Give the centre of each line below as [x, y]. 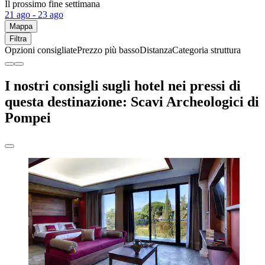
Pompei [28, 117]
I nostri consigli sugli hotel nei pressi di [123, 85]
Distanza [156, 50]
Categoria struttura [206, 50]
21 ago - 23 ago [34, 14]
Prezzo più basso [108, 50]
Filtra [18, 38]
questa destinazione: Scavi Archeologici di [132, 101]
